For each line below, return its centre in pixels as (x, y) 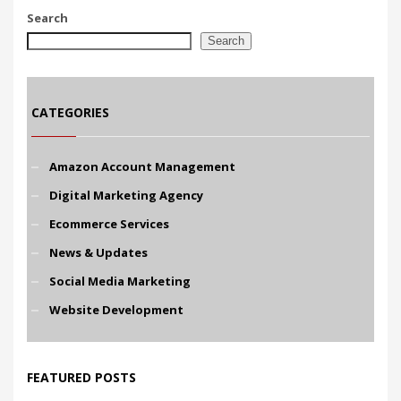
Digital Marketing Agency (126, 195)
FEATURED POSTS (81, 377)
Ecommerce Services (109, 223)
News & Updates (98, 252)
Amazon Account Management (142, 166)
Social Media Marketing (120, 281)
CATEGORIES (70, 112)
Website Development (116, 309)
